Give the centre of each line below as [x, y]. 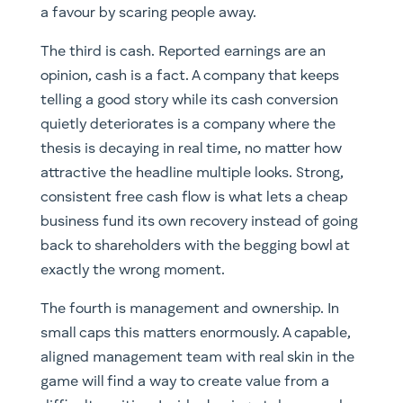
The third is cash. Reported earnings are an [183, 52]
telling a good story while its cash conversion [189, 100]
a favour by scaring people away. [148, 13]
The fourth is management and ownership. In [189, 309]
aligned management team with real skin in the [197, 358]
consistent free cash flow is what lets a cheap [193, 197]
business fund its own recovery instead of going [199, 222]
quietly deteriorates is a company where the [188, 125]
